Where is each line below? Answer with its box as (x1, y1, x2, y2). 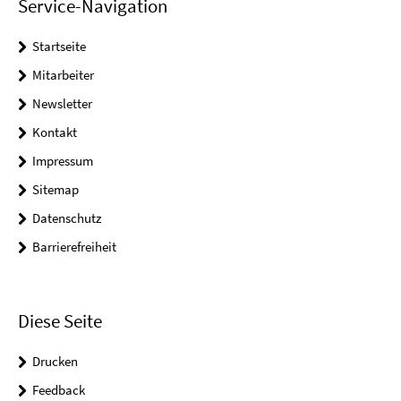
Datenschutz (32, 209, 101, 227)
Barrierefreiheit (32, 238, 116, 256)
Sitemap (32, 181, 79, 199)
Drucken (32, 352, 78, 370)
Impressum (32, 152, 93, 170)
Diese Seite (18, 308, 102, 333)
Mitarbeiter (32, 66, 94, 84)
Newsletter (32, 95, 92, 113)
